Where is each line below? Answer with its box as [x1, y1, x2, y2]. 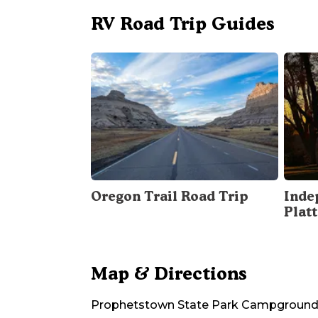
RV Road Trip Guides [91, 13, 275, 35]
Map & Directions [91, 263, 247, 285]
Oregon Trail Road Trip [91, 188, 248, 205]
